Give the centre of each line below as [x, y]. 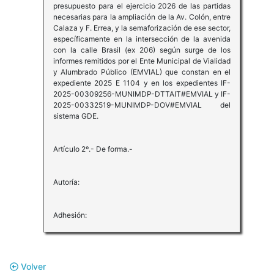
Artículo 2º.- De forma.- [93, 149]
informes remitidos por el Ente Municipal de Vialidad [142, 61]
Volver [32, 267]
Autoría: [66, 182]
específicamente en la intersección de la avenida [142, 39]
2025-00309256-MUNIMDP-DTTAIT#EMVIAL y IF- [142, 94]
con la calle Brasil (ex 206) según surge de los [142, 50]
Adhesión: [70, 215]
